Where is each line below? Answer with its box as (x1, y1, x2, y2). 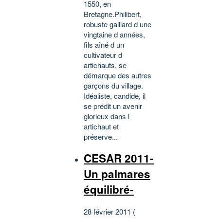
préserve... (84, 131, 118, 142)
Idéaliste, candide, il (84, 90, 145, 101)
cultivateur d (84, 49, 122, 60)
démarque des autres (84, 70, 151, 80)
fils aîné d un (84, 39, 124, 50)
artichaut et (84, 121, 119, 131)
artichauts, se (84, 59, 127, 70)
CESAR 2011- (84, 150, 154, 166)
